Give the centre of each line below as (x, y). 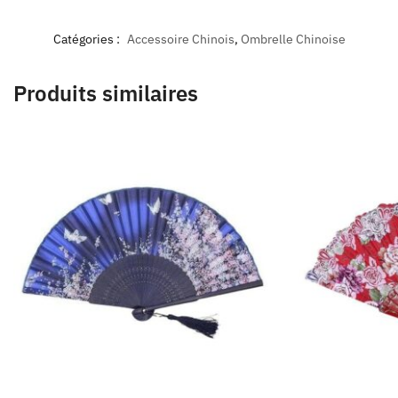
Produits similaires (106, 94)
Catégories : (88, 40)
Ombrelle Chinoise (293, 40)
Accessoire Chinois (180, 40)
